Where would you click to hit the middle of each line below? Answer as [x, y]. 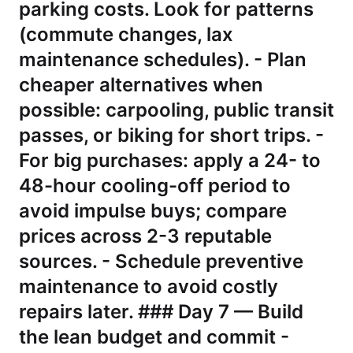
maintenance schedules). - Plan [163, 59]
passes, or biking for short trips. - [171, 135]
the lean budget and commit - [154, 337]
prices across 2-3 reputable [145, 236]
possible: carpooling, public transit [176, 110]
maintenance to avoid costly [149, 286]
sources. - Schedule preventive [161, 261]
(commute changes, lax [126, 34]
